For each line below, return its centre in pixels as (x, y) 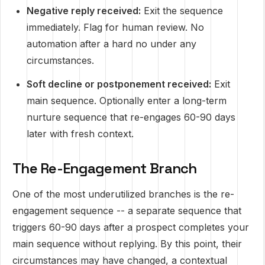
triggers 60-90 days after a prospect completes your (131, 227)
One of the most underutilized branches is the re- (123, 194)
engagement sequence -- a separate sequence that (127, 211)
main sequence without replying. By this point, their (127, 244)
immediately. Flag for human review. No (115, 27)
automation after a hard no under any (112, 44)
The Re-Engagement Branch (105, 168)
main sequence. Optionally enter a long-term (127, 101)
